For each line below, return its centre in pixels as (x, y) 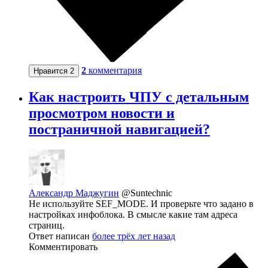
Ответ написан (60, 236)
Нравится (52, 71)
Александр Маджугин (74, 193)
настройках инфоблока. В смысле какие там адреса (133, 215)
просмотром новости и (102, 113)
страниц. (47, 226)
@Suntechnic (147, 193)
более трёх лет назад (134, 236)
